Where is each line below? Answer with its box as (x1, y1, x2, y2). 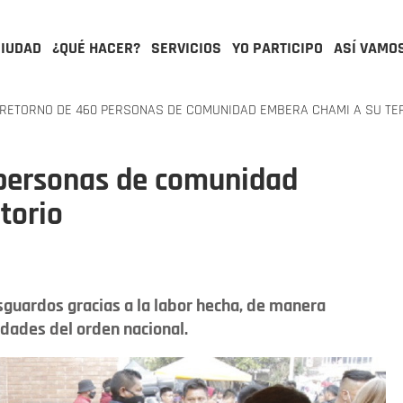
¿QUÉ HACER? (52, 38, 140, 58)
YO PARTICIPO (232, 38, 323, 58)
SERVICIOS (151, 38, 221, 58)
